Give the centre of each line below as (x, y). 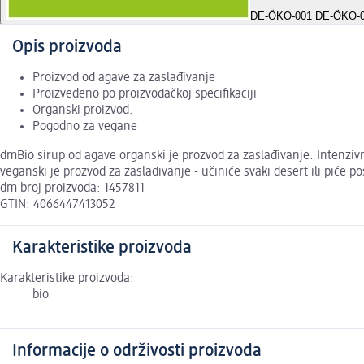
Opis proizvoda (67, 48)
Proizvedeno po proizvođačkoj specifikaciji (145, 95)
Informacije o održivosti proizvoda (137, 351)
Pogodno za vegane (85, 127)
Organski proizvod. (83, 111)
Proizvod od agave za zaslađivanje (124, 78)
